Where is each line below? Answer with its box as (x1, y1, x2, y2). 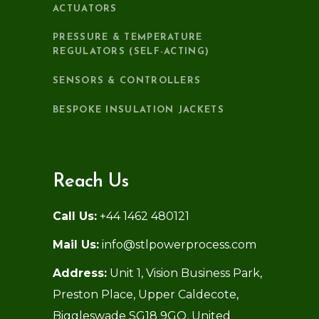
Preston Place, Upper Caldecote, (53, 287, 239, 301)
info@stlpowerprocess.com (99, 237, 256, 251)
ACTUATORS (53, 4, 117, 14)
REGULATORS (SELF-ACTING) (53, 47, 210, 57)
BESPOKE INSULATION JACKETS (53, 105, 224, 115)
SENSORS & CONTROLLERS (53, 76, 202, 86)
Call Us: (53, 209, 97, 223)
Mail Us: (53, 237, 99, 251)
